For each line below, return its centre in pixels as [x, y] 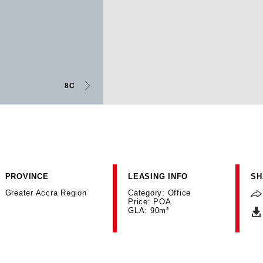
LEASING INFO [158, 176]
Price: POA [150, 201]
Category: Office [159, 193]
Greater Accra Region [46, 193]
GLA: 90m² [149, 210]
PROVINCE [27, 176]
